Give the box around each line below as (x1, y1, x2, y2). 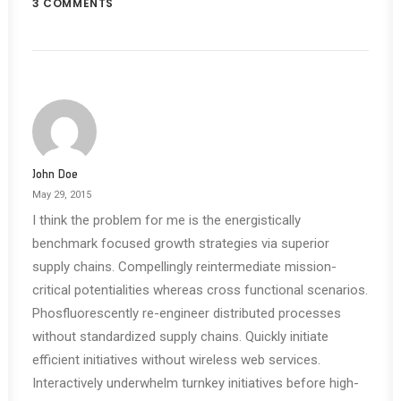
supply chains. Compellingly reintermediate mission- (32, 259, 337, 275)
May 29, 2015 (32, 189, 91, 200)
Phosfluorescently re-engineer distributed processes (32, 305, 341, 321)
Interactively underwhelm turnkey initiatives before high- (32, 375, 359, 391)
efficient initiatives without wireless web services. (32, 352, 320, 368)
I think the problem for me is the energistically (32, 212, 301, 228)
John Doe (32, 166, 78, 181)
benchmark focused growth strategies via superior (32, 235, 329, 252)
